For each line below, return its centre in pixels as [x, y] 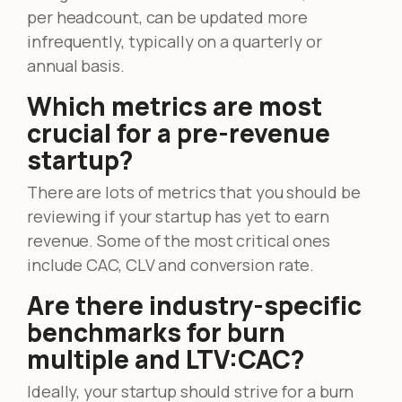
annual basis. [76, 65]
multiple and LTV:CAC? [166, 358]
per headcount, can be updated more [167, 17]
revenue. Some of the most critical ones [179, 240]
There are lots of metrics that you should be [194, 192]
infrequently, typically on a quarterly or [175, 41]
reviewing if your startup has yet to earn [178, 216]
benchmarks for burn [156, 332]
